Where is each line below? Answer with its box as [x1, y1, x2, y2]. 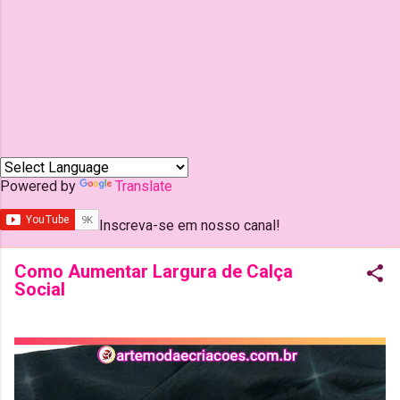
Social [14, 279, 65, 300]
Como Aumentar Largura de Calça [14, 261, 293, 282]
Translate [115, 178, 172, 195]
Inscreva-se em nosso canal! [99, 217, 280, 234]
